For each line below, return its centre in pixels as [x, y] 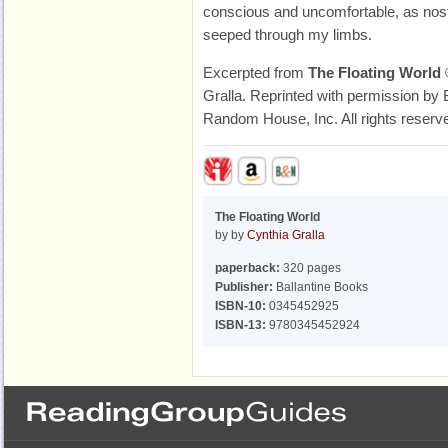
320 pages [310, 268]
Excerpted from [255, 72]
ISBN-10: [240, 306]
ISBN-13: [240, 325]
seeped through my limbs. [287, 34]
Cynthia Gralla [286, 235]
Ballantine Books [320, 287]
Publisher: [244, 287]
